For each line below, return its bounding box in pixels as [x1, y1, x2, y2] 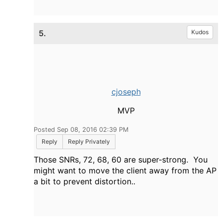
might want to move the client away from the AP [34, 166, 217, 176]
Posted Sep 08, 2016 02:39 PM [34, 126, 128, 134]
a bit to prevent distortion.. [34, 176, 135, 187]
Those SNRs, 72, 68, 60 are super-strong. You [34, 155, 208, 165]
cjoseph [111, 87, 141, 97]
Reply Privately [68, 138, 110, 146]
